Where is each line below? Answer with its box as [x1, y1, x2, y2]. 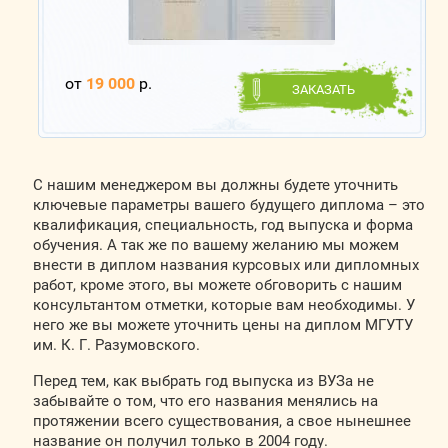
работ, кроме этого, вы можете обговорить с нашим [32, 276, 402, 294]
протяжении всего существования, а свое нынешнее [32, 412, 411, 430]
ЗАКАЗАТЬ [291, 81, 355, 97]
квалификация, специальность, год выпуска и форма [32, 216, 413, 234]
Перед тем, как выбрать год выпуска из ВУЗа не [32, 372, 374, 390]
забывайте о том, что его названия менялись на [32, 392, 378, 410]
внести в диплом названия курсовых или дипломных [32, 256, 419, 274]
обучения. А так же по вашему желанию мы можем [32, 236, 399, 254]
